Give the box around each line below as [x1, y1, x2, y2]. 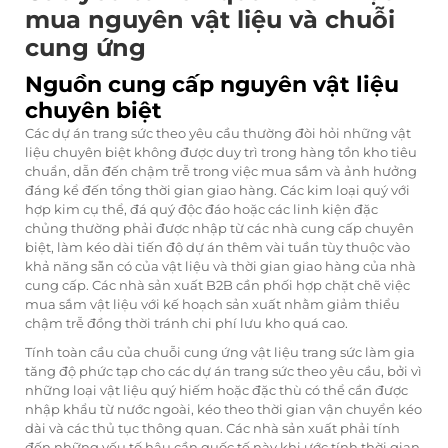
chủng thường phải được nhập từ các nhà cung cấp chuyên [25, 220, 414, 237]
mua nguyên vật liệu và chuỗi [25, 5, 395, 35]
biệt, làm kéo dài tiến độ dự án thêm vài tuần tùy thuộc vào [25, 239, 410, 256]
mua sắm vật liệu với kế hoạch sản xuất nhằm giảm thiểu [25, 296, 400, 313]
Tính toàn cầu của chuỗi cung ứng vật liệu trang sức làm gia [25, 344, 415, 361]
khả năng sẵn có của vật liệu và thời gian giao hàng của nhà [25, 258, 416, 275]
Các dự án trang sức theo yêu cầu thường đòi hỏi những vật [25, 125, 411, 142]
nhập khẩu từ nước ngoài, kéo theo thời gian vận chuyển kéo [25, 401, 422, 418]
